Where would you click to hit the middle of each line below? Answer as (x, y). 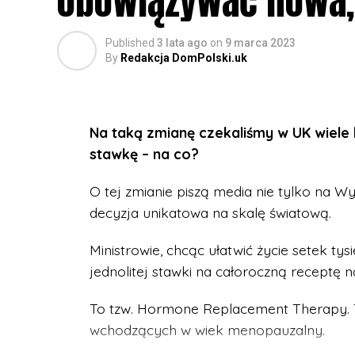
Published (130, 43)
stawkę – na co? (144, 154)
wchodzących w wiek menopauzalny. (207, 330)
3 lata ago (182, 43)
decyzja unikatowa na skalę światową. (210, 212)
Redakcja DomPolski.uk (184, 58)
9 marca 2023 (260, 43)
